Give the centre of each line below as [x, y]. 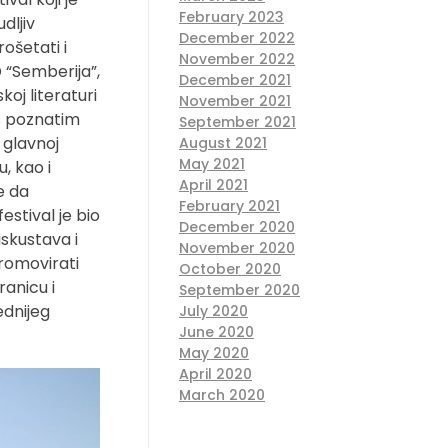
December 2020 [237, 227]
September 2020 [239, 290]
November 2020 [237, 248]
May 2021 [212, 164]
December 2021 [235, 80]
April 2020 [215, 374]
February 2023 [231, 17]
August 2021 [223, 143]
